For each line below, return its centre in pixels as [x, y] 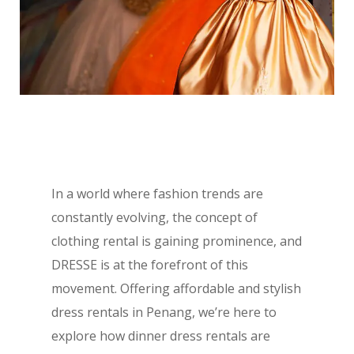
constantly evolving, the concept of [154, 218]
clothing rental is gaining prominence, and [176, 241]
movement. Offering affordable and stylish [176, 289]
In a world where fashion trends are [157, 194]
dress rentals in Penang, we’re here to [164, 313]
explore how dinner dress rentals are [160, 336]
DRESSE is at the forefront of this [149, 265]
